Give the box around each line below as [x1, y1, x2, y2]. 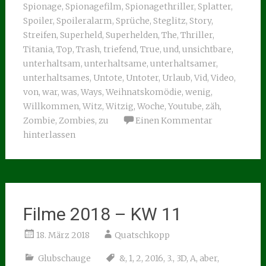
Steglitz [153, 15, 186, 26]
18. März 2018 [36, 230, 90, 240]
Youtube [167, 101, 202, 112]
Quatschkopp [114, 230, 170, 240]
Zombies [58, 115, 95, 126]
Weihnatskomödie [105, 87, 182, 97]
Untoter [125, 72, 159, 83]
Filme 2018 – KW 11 [23, 204, 182, 224]
